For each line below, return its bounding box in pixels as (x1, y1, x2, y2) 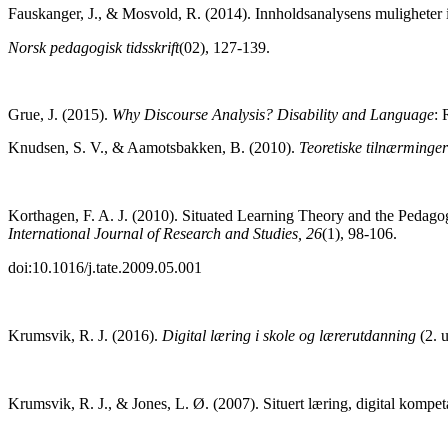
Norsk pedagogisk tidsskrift (8, 38, 179, 56)
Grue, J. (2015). (8, 105, 112, 123)
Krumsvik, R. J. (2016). (8, 326, 162, 344)
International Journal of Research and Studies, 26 (8, 224, 322, 242)
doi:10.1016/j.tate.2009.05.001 (8, 258, 202, 276)
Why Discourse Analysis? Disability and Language (112, 105, 434, 123)
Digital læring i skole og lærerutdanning (162, 326, 416, 344)
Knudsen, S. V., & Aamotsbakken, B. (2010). (8, 138, 299, 156)
